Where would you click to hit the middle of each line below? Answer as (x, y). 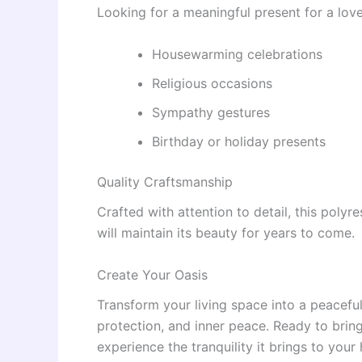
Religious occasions (212, 83)
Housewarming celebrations (237, 54)
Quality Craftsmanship (165, 181)
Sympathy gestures (211, 112)
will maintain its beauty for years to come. (226, 233)
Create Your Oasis (152, 274)
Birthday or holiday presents (239, 141)
